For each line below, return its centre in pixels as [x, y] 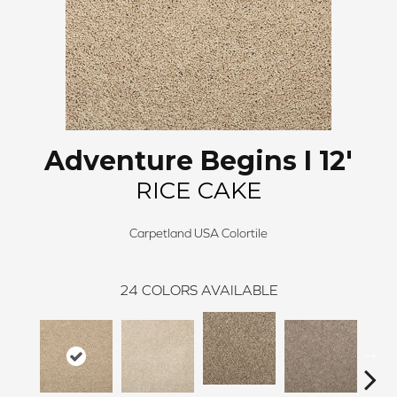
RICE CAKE [198, 191]
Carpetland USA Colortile [198, 234]
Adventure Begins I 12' [198, 161]
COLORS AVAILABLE [210, 290]
